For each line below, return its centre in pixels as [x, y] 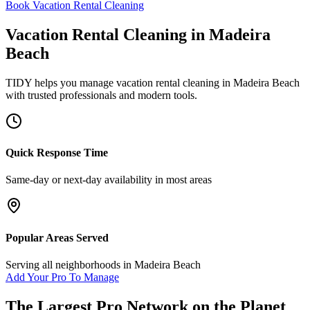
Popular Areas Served [57, 237]
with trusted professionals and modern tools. [101, 95]
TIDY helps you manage [61, 82]
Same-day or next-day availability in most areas [109, 180]
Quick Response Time [57, 153]
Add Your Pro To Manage [62, 277]
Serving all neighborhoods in [70, 264]
